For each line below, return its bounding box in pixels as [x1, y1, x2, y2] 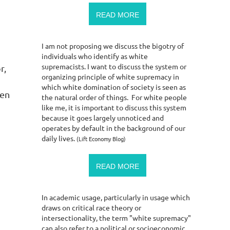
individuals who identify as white [42, 51, 148, 61]
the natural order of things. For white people [42, 92, 187, 102]
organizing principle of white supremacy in [42, 71, 179, 81]
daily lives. [42, 133, 76, 143]
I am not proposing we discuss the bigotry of [42, 41, 184, 50]
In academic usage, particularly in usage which [42, 192, 190, 202]
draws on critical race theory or [42, 202, 141, 212]
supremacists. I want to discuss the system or [42, 61, 186, 71]
